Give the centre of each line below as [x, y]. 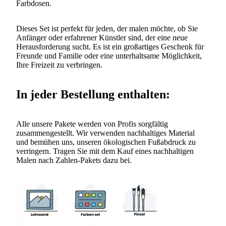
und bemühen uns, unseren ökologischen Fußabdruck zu [106, 142]
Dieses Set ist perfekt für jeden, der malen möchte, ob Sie [107, 29]
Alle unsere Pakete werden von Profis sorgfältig [92, 124]
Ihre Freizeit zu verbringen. [59, 65]
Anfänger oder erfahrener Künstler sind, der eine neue [102, 38]
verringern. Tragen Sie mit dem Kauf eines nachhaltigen [105, 151]
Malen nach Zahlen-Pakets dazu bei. [74, 160]
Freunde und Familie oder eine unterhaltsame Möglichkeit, [109, 56]
